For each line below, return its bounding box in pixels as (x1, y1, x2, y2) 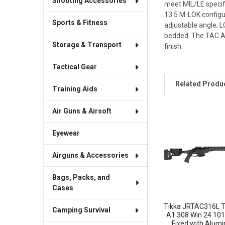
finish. (164, 42, 183, 50)
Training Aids (52, 85, 97, 93)
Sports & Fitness (52, 19, 107, 27)
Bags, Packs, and (52, 173, 110, 182)
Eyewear (52, 129, 80, 138)
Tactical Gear (52, 63, 97, 71)
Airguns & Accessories (52, 151, 129, 160)
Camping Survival (52, 206, 110, 214)
